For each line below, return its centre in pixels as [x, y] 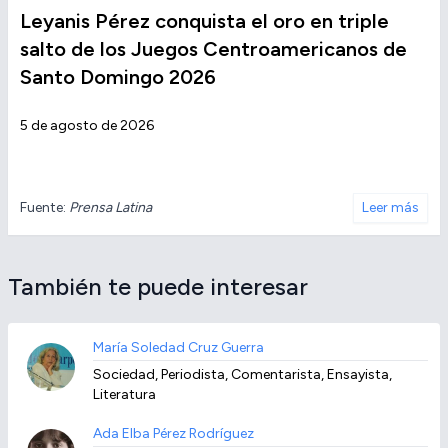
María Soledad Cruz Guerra [179, 348]
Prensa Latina [110, 208]
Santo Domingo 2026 [118, 77]
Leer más [390, 208]
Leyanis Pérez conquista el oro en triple [204, 21]
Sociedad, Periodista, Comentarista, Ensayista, [243, 375]
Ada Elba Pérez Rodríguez [174, 434]
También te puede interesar [158, 287]
